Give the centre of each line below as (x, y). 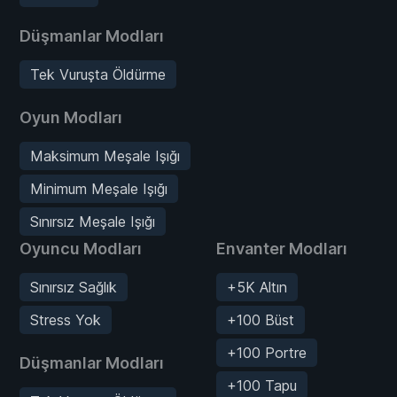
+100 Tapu (262, 385)
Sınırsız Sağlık (74, 287)
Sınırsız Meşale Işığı (93, 221)
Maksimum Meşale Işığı (105, 156)
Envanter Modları (282, 248)
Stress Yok (66, 319)
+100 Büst (261, 319)
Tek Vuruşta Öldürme (98, 74)
